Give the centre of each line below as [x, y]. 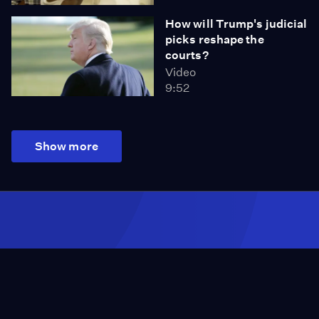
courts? [187, 55]
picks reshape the [215, 39]
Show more [67, 146]
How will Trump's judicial [236, 23]
